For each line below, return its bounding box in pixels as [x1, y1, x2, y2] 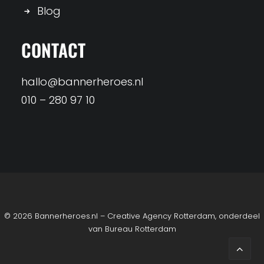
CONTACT [21, 37, 85, 63]
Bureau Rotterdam [104, 223, 176, 235]
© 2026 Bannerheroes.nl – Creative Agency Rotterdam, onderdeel [4, 210, 260, 222]
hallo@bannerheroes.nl [21, 74, 143, 89]
